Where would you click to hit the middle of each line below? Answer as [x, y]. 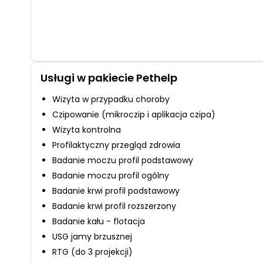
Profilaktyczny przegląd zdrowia [116, 145]
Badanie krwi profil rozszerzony [114, 206]
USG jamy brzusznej [92, 237]
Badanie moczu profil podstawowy [123, 160]
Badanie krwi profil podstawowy [116, 191]
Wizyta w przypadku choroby [111, 99]
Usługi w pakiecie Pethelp [109, 78]
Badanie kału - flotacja [99, 221]
